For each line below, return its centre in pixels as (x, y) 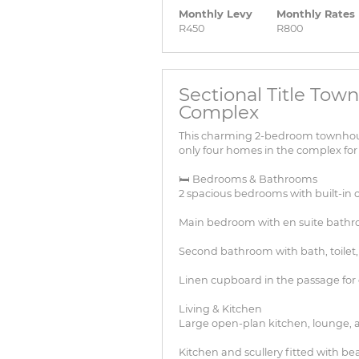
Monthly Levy (216, 14)
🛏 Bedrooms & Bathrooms (248, 179)
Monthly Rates (316, 14)
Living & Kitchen (220, 309)
